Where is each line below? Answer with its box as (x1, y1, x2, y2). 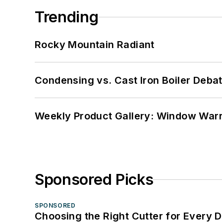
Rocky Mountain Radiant (35, 39, 155, 51)
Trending (35, 8, 99, 26)
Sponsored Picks (35, 170, 154, 189)
